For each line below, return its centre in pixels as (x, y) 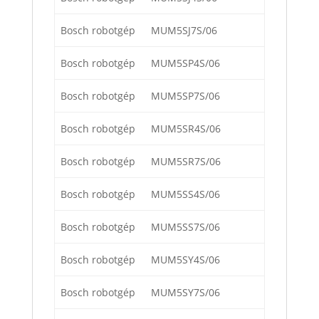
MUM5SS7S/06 (185, 227)
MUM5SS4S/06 (185, 194)
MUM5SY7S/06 (185, 293)
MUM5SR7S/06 (186, 162)
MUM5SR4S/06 (186, 129)
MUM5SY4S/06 (185, 260)
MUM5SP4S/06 (185, 63)
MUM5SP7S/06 (185, 96)
